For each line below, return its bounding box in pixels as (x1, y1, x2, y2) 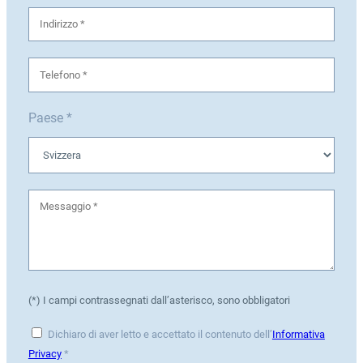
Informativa (271, 327, 325, 340)
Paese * (28, 109, 72, 126)
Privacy (28, 347, 62, 360)
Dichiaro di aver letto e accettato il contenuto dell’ (47, 327, 272, 340)
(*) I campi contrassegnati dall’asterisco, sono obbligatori (28, 293, 290, 306)
